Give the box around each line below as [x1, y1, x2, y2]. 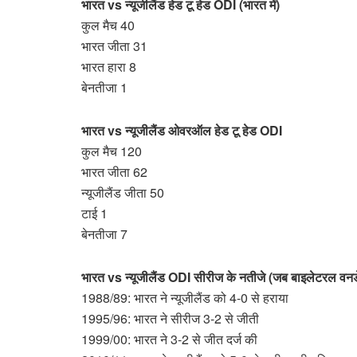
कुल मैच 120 [81, 141, 155, 160]
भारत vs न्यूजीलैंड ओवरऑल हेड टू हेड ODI [81, 120, 282, 139]
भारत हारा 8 [81, 57, 149, 76]
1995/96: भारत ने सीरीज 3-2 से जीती [81, 308, 259, 328]
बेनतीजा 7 [81, 224, 140, 243]
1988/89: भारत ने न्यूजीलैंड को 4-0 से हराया [81, 288, 288, 307]
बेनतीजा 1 [81, 77, 140, 96]
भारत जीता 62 [81, 162, 160, 181]
